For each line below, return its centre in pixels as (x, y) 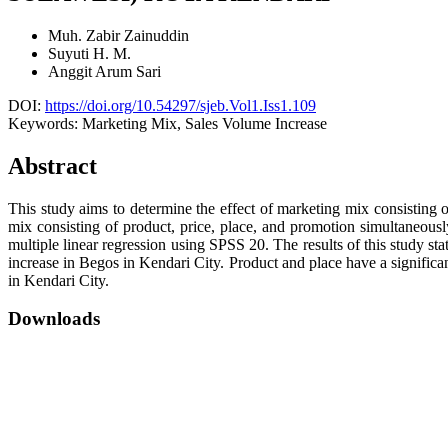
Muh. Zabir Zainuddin (118, 35)
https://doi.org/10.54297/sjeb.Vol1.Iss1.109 (180, 105)
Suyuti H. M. (89, 53)
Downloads (54, 319)
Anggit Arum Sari (104, 71)
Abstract (52, 165)
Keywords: (45, 123)
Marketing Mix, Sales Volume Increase (204, 123)
